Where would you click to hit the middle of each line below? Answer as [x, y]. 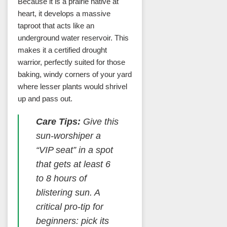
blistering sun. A [68, 193]
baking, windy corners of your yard [75, 74]
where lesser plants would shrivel [72, 86]
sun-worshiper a [68, 136]
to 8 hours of [61, 179]
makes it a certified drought [62, 50]
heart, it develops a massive [64, 13]
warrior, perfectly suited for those [71, 62]
